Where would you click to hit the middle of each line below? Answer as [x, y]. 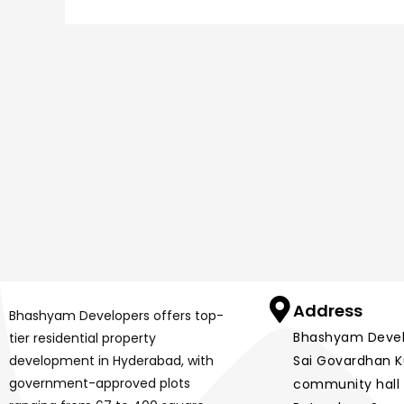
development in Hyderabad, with [111, 360]
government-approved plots [100, 383]
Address [328, 310]
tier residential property [83, 338]
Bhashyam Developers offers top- [116, 315]
